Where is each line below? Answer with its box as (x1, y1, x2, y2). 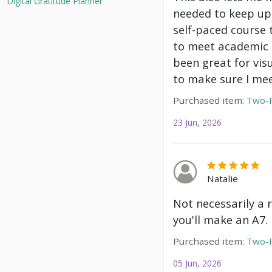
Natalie (207, 172, 238, 185)
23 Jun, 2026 (173, 117, 222, 129)
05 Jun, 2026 (173, 257, 222, 270)
